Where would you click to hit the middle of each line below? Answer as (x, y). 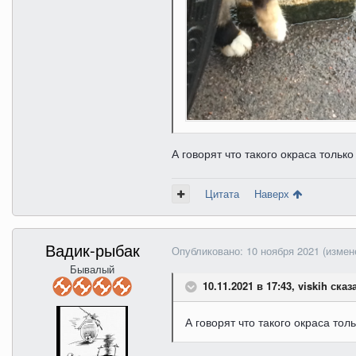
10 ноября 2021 (283, 251)
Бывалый (92, 269)
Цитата (222, 194)
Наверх (273, 194)
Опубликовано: (209, 251)
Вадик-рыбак (92, 250)
